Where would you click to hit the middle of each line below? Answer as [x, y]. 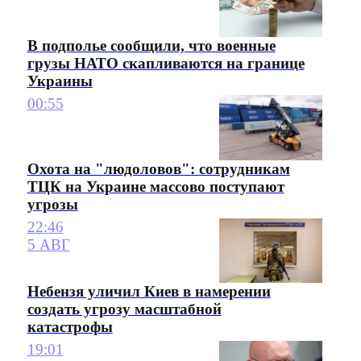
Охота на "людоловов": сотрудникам [158, 168]
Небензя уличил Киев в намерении [149, 291]
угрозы [52, 204]
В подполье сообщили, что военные [151, 45]
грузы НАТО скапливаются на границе [166, 63]
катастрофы [70, 326]
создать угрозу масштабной [124, 309]
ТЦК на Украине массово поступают [156, 186]
